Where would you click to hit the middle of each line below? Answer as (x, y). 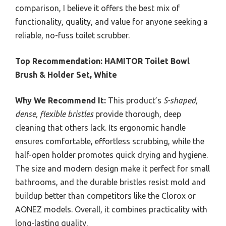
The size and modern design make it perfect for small (112, 169)
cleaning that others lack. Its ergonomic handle (100, 128)
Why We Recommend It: (61, 101)
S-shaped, (181, 101)
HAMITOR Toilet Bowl (147, 61)
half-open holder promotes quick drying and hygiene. (111, 155)
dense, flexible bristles (54, 114)
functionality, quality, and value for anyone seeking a (111, 22)
